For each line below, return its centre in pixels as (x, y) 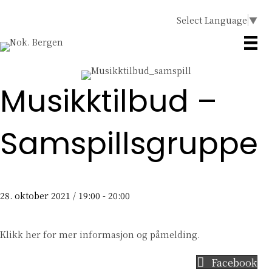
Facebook (234, 262)
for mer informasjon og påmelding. (120, 234)
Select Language (212, 20)
